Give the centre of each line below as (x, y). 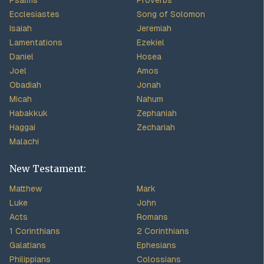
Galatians (28, 245)
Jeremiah (154, 28)
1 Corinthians (35, 231)
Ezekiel (151, 42)
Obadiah (25, 85)
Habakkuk (29, 113)
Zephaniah (157, 113)
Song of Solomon (171, 14)
